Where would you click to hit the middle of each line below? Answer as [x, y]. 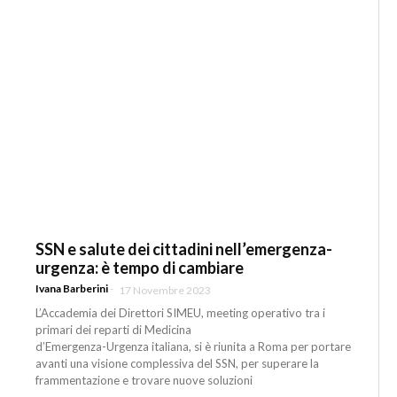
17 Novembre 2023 [165, 290]
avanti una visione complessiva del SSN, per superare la [178, 363]
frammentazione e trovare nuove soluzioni [144, 380]
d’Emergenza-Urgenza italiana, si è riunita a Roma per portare [194, 346]
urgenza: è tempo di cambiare [140, 268]
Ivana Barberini [72, 288]
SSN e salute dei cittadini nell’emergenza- [184, 249]
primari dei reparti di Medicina [114, 329]
